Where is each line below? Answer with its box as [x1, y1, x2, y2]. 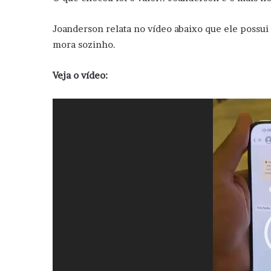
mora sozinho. [53, 38, 116, 50]
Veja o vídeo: [53, 69, 108, 81]
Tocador [52, 99, 88, 111]
